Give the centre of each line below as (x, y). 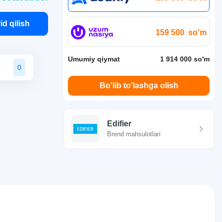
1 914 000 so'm (185, 59)
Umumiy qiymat (94, 59)
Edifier (119, 124)
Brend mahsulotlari (134, 134)
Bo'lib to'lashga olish (139, 85)
